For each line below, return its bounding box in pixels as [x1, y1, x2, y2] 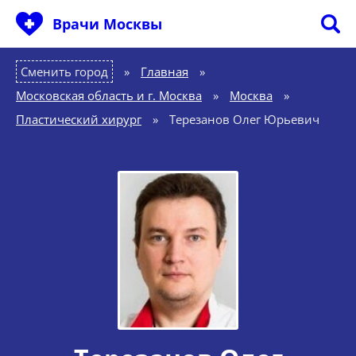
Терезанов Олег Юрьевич [169, 111, 319, 127]
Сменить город [21, 64, 108, 79]
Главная [141, 64, 188, 79]
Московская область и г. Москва [16, 87, 202, 103]
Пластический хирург [16, 111, 141, 127]
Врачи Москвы [52, 14, 162, 33]
